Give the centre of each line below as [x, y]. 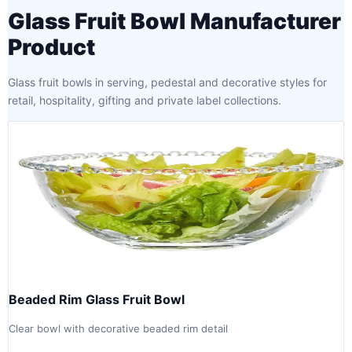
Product [51, 48]
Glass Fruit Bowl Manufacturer [174, 22]
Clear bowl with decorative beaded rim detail [118, 328]
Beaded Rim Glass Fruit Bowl [97, 299]
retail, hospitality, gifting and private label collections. [145, 101]
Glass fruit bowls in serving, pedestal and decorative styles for [167, 82]
